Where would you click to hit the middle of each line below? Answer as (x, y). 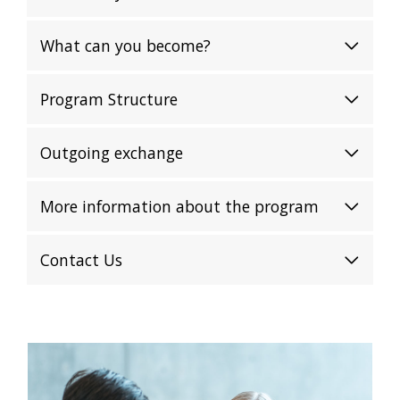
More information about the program (179, 206)
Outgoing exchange (112, 152)
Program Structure (109, 99)
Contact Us (81, 259)
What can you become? (125, 45)
